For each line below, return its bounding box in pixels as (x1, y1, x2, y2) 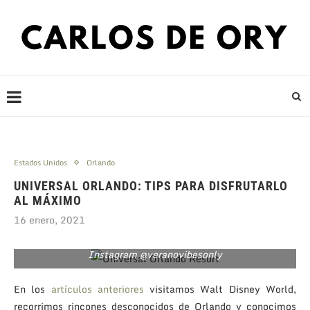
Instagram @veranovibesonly (88, 246, 222, 262)
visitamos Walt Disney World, (143, 280, 297, 297)
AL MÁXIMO (14, 192, 82, 208)
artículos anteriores (51, 280, 144, 297)
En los (14, 280, 51, 297)
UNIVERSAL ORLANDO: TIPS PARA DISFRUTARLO (14, 178, 288, 193)
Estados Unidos (14, 156, 67, 169)
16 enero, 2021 (14, 211, 85, 228)
